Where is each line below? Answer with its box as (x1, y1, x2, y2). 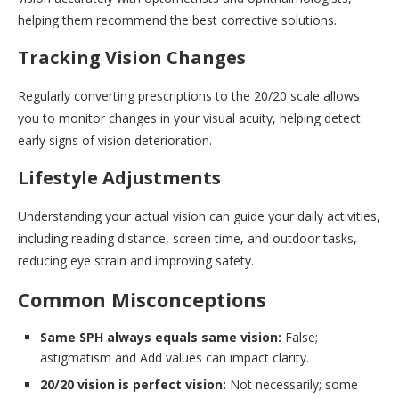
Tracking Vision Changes (18, 45, 246, 69)
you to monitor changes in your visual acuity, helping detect (18, 109, 361, 126)
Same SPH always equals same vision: (40, 328, 281, 346)
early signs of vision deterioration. (18, 131, 212, 149)
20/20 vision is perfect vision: (40, 375, 226, 393)
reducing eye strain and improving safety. (18, 251, 254, 269)
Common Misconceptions (18, 285, 266, 313)
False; (281, 328, 318, 346)
